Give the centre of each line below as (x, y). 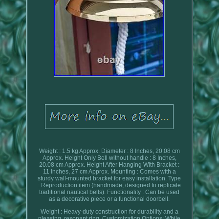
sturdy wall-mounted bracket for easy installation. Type (109, 178)
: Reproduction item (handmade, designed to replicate (109, 185)
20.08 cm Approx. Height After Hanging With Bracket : (109, 164)
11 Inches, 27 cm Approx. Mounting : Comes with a (109, 171)
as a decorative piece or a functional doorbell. (109, 199)
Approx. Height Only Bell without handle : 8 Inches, (109, 158)
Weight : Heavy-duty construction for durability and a (109, 211)
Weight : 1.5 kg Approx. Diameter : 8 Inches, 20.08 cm (109, 151)
